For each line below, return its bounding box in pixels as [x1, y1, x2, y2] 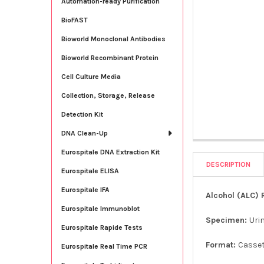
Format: [206, 239, 239, 250]
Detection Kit [61, 110, 103, 118]
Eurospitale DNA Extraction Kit [61, 147, 160, 156]
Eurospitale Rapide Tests [61, 223, 143, 232]
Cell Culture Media [61, 72, 121, 81]
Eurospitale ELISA [61, 166, 119, 175]
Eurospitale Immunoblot [61, 204, 140, 213]
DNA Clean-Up [61, 128, 108, 137]
